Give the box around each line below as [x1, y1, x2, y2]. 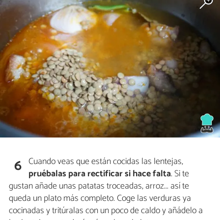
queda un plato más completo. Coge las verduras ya [9, 191, 191, 206]
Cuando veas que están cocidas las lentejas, [28, 154, 184, 169]
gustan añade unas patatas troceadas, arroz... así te [9, 178, 189, 193]
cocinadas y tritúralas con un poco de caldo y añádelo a [9, 203, 203, 218]
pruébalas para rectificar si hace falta [28, 166, 171, 181]
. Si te [171, 166, 190, 181]
